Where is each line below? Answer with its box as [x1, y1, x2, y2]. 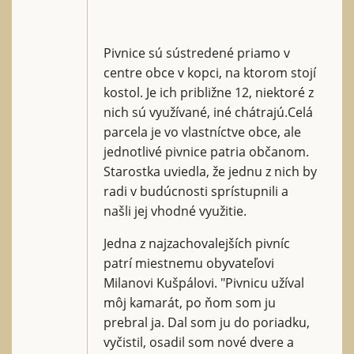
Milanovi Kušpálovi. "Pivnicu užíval [104, 273, 304, 292]
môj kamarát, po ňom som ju [104, 293, 276, 311]
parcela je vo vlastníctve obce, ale [104, 122, 301, 141]
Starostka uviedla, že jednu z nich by [104, 162, 317, 180]
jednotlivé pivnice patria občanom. [104, 142, 309, 160]
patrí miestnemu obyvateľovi [104, 254, 274, 272]
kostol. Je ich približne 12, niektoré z [104, 83, 314, 101]
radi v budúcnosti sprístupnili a [104, 182, 288, 200]
